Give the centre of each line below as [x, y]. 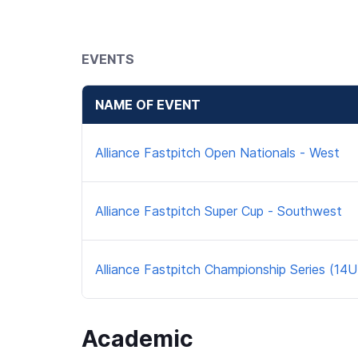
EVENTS [108, 60]
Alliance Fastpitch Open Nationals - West [217, 153]
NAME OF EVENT [148, 105]
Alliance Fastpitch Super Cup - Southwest [219, 211]
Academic [137, 339]
